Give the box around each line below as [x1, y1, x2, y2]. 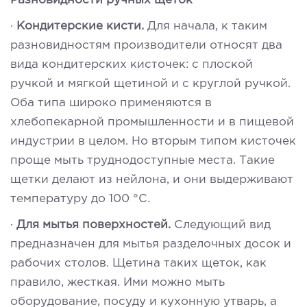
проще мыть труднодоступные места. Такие [10, 155, 275, 166]
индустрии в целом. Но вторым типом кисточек [10, 136, 296, 147]
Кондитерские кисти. [16, 21, 147, 32]
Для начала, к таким [147, 21, 267, 32]
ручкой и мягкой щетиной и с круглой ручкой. [10, 78, 291, 89]
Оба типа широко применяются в [10, 97, 212, 108]
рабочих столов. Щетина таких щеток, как [10, 258, 267, 269]
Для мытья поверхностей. [16, 219, 174, 230]
